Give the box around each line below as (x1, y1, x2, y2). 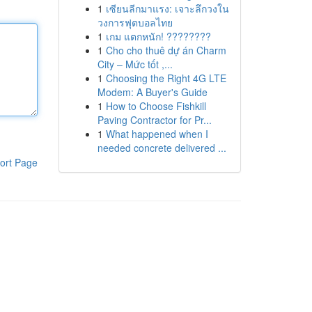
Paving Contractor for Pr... (97, 113, 212, 127)
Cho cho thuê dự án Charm (105, 43, 226, 57)
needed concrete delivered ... (97, 141, 226, 155)
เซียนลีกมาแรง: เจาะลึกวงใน (105, 1, 229, 15)
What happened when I (105, 127, 208, 141)
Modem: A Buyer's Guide (97, 85, 208, 99)
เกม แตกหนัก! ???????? (105, 29, 211, 43)
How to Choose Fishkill (105, 99, 206, 113)
